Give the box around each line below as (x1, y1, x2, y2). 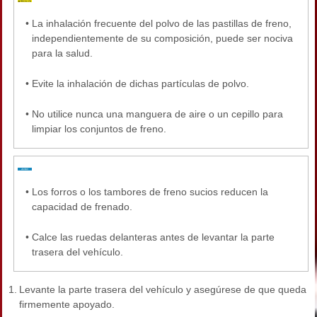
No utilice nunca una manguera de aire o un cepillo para (32, 108, 283, 120)
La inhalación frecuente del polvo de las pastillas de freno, (32, 18, 292, 30)
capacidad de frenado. (32, 201, 132, 213)
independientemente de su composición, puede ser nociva (32, 33, 293, 45)
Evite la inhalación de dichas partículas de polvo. (32, 78, 249, 90)
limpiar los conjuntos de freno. (32, 123, 166, 135)
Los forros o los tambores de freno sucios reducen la (32, 186, 268, 198)
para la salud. (32, 47, 93, 59)
